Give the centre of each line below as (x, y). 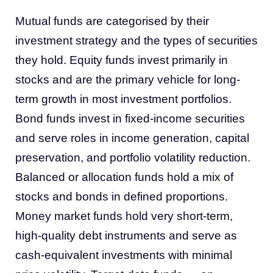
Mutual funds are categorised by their (112, 21)
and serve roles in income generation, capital (132, 138)
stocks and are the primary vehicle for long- (128, 80)
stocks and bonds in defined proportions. (122, 197)
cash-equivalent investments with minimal (124, 255)
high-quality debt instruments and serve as (126, 236)
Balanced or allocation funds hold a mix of (124, 177)
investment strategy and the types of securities (136, 41)
